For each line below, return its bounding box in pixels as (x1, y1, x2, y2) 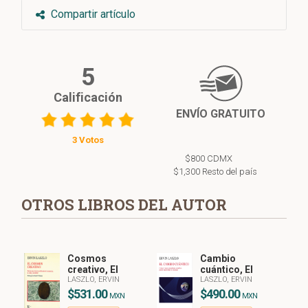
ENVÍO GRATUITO (175, 107, 265, 120)
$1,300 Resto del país (173, 166, 257, 177)
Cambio (200, 253, 236, 265)
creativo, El (67, 264, 119, 276)
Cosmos (67, 253, 107, 265)
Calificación (53, 89, 122, 104)
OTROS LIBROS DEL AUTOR (21, 195, 227, 215)
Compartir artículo (48, 7, 135, 21)
